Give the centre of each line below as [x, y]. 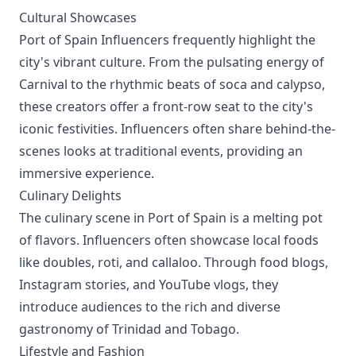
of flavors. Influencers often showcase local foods [169, 240]
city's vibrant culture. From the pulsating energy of [172, 62]
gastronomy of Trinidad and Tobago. [129, 329]
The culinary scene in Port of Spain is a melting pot [171, 218]
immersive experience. [87, 173]
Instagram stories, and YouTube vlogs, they [149, 284]
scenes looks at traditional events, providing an [161, 151]
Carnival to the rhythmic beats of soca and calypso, [172, 84]
